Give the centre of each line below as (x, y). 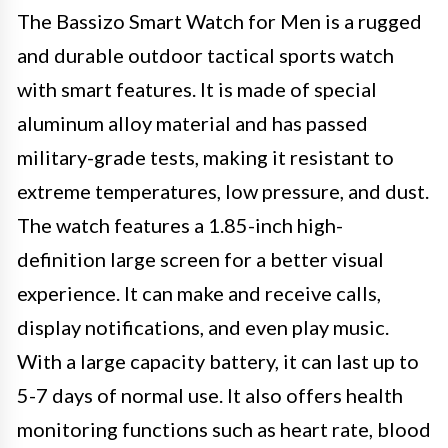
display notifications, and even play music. (203, 327)
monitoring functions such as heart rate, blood (224, 429)
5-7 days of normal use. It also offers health (210, 395)
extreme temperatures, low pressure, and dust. (223, 191)
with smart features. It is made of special (197, 89)
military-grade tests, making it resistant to (205, 157)
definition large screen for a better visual (200, 259)
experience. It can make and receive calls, (199, 293)
